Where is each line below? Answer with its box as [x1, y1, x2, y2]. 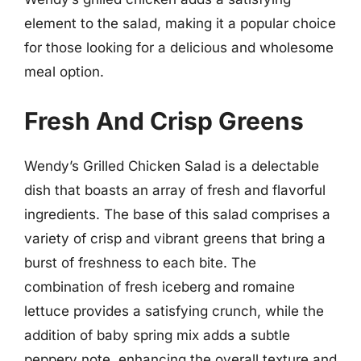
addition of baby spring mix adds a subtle [24, 327, 290, 343]
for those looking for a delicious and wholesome [24, 39, 334, 56]
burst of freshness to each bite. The [24, 255, 256, 271]
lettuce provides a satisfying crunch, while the [24, 303, 324, 319]
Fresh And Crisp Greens [24, 106, 304, 135]
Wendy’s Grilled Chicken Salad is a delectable [24, 158, 319, 174]
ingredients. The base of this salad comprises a [24, 206, 330, 222]
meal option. [24, 63, 104, 80]
